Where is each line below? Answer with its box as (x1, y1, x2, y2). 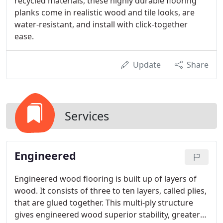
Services (65, 108, 109, 124)
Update (133, 59, 161, 70)
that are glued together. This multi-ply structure (14, 197, 193, 208)
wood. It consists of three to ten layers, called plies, (14, 185, 207, 196)
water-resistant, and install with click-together (14, 19, 188, 30)
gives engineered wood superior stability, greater (14, 209, 200, 220)
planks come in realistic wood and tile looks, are (14, 7, 195, 18)
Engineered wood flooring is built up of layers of (14, 173, 197, 184)
